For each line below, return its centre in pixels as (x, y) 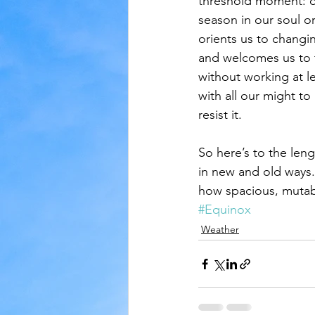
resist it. (220, 115)
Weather (220, 229)
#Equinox (225, 210)
